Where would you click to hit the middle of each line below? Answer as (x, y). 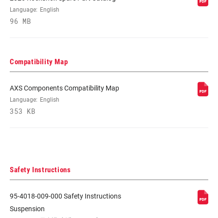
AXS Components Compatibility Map (64, 88)
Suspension (27, 209)
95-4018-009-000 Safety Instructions (65, 196)
